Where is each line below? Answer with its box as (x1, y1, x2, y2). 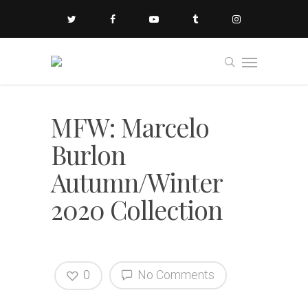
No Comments (135, 267, 214, 282)
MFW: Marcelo (51, 110, 209, 144)
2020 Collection (51, 192, 222, 226)
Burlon (51, 137, 125, 171)
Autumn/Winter (51, 165, 222, 199)
